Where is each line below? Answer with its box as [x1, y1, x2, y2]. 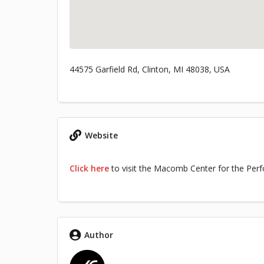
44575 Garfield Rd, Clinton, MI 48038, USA [70, 64, 230, 75]
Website [85, 130, 118, 141]
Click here [70, 163, 109, 174]
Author [84, 229, 113, 241]
